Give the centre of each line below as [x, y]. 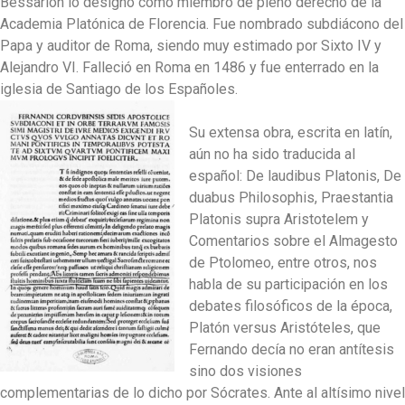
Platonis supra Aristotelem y [279, 219]
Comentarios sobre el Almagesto [293, 240]
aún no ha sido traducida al [272, 154]
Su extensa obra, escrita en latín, [291, 132]
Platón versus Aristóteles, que [285, 327]
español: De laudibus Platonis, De [295, 175]
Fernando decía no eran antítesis [292, 349]
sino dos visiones [245, 371]
